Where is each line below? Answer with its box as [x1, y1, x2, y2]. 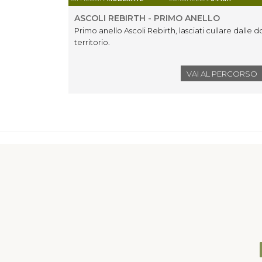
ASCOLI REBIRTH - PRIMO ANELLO [74, 13, 220, 23]
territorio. [74, 37, 112, 47]
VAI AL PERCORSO [187, 69, 257, 78]
